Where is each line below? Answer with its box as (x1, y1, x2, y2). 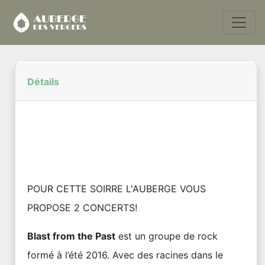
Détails (27, 76, 59, 88)
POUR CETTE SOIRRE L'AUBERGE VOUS (27, 183, 206, 195)
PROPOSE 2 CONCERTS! (27, 202, 137, 214)
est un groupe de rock (115, 230, 218, 242)
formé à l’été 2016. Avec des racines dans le (27, 249, 223, 261)
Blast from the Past (27, 230, 115, 242)
